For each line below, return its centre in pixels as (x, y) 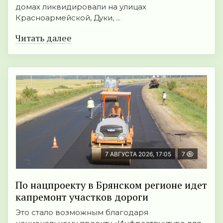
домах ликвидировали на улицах (81, 7)
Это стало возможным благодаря (82, 213)
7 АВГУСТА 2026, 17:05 (138, 154)
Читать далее (44, 38)
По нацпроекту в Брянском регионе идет (111, 185)
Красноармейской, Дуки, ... (68, 18)
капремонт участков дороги (82, 197)
